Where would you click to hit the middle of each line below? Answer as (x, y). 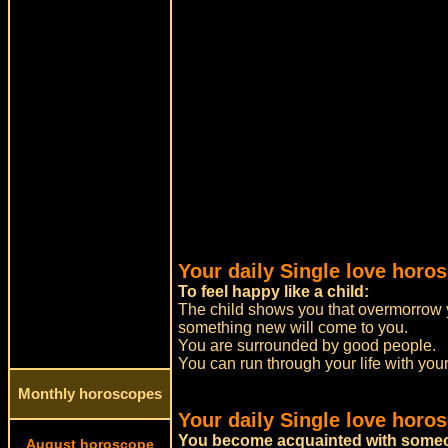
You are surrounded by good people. (307, 345)
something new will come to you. (293, 327)
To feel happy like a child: (274, 291)
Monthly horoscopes (90, 394)
